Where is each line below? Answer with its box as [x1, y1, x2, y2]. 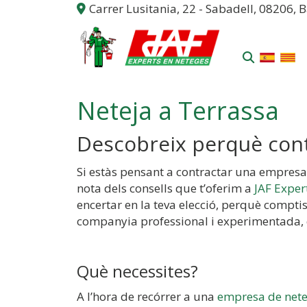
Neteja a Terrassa [77, 94, 279, 127]
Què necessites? [77, 260, 198, 282]
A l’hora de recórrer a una [77, 288, 217, 304]
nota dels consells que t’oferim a [77, 180, 254, 196]
